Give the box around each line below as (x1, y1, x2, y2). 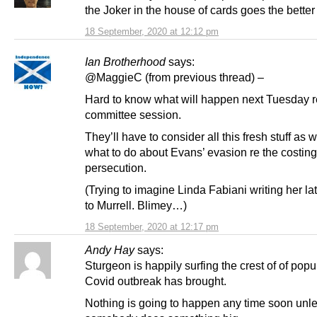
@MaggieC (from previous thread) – (85, 70, 264, 83)
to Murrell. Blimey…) (85, 199, 187, 212)
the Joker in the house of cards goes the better (85, 3, 315, 16)
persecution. (85, 161, 146, 175)
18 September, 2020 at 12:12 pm (85, 25, 219, 37)
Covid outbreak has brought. (85, 275, 226, 288)
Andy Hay (85, 243, 134, 257)
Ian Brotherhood (85, 54, 166, 68)
